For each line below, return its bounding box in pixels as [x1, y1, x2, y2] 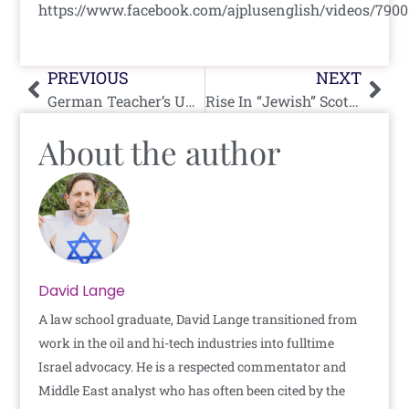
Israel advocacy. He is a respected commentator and [38, 358, 347, 376]
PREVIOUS [47, 67, 130, 89]
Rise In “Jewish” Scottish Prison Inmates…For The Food [348, 91, 359, 111]
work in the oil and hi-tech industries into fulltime [38, 334, 335, 352]
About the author [38, 131, 282, 174]
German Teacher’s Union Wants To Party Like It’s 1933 [185, 91, 196, 111]
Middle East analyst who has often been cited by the [38, 382, 346, 400]
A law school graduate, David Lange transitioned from [38, 310, 359, 329]
